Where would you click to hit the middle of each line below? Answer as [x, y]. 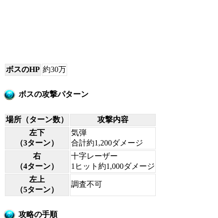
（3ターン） [37, 143]
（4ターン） [37, 166]
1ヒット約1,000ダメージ [113, 166]
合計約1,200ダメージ [107, 143]
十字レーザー [94, 156]
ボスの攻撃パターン [54, 94]
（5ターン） [37, 189]
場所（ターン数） [37, 119]
